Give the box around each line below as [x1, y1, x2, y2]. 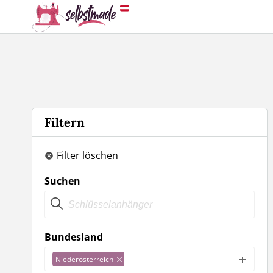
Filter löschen [57, 149, 118, 162]
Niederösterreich [55, 253, 113, 264]
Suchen [44, 174, 80, 188]
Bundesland [44, 230, 103, 244]
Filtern [44, 115, 85, 130]
